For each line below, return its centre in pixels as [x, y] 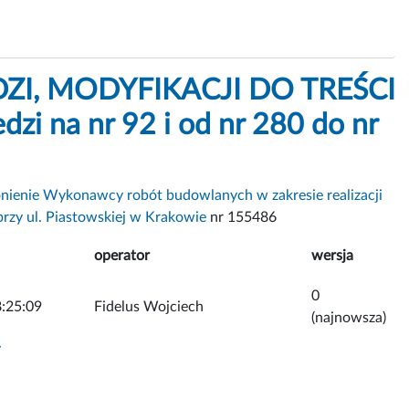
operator [122, 255]
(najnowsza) [349, 317]
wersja [332, 255]
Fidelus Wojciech [149, 306]
